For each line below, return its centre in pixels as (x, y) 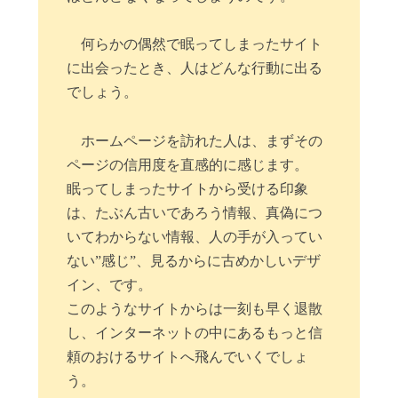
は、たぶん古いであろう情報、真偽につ (195, 212)
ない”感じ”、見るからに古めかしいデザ (194, 260)
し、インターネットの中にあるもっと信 (195, 332)
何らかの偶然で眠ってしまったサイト (202, 44)
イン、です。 (110, 284)
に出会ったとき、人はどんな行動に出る (195, 68)
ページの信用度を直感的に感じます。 (188, 164)
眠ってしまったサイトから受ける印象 (188, 188)
